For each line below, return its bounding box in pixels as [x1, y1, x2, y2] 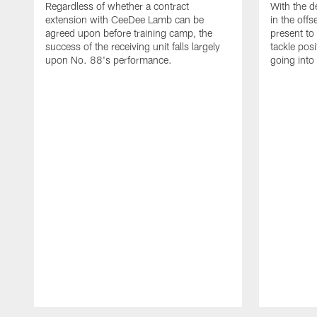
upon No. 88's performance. [45, 54, 172, 67]
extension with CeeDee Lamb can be [45, 13, 204, 26]
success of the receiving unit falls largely [45, 40, 220, 53]
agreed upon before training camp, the [45, 27, 212, 40]
